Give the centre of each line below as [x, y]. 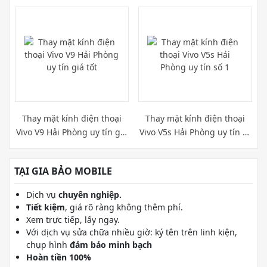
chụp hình [48, 245]
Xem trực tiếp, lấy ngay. [73, 220]
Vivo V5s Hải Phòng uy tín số [195, 132]
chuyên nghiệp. [90, 195]
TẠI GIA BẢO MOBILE [63, 171]
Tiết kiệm [46, 207]
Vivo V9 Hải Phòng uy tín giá [72, 132]
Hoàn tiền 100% [59, 257]
